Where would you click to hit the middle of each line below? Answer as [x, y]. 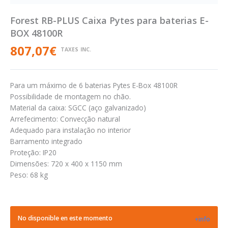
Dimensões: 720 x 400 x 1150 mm [66, 163]
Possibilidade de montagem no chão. [70, 96]
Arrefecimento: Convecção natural [65, 119]
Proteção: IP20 [33, 152]
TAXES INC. [76, 50]
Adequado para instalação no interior [70, 130]
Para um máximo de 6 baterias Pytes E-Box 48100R [94, 85]
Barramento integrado [46, 141]
